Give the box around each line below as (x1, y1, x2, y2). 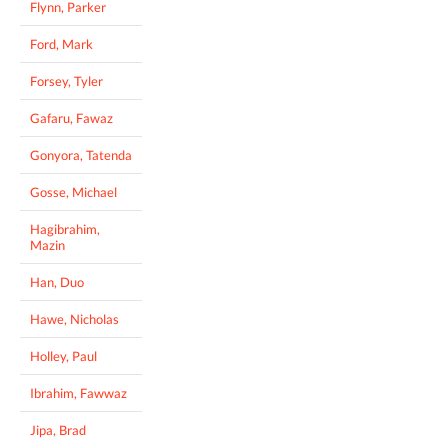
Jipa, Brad (30, 421, 86, 438)
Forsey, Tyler (30, 72, 103, 89)
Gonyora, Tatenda (30, 146, 132, 163)
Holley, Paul (30, 347, 97, 364)
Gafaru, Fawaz (30, 109, 113, 126)
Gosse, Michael (30, 183, 117, 200)
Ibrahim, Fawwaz (30, 384, 127, 401)
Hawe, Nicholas (30, 310, 119, 327)
